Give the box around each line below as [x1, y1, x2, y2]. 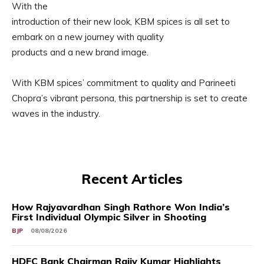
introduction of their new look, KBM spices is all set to [12, 16, 230, 28]
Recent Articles [81, 170, 183, 188]
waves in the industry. [12, 108, 100, 120]
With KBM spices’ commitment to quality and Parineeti [12, 77, 236, 89]
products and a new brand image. [12, 47, 148, 58]
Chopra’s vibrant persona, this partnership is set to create [12, 93, 247, 104]
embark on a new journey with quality [12, 31, 164, 43]
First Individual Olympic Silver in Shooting [12, 211, 206, 223]
